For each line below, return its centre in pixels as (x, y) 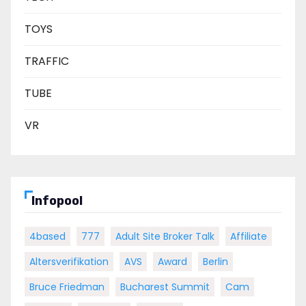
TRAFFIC (47, 61)
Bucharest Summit (165, 287)
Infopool (57, 200)
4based (47, 236)
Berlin (215, 261)
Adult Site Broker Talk (165, 236)
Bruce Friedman (67, 287)
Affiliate (249, 236)
